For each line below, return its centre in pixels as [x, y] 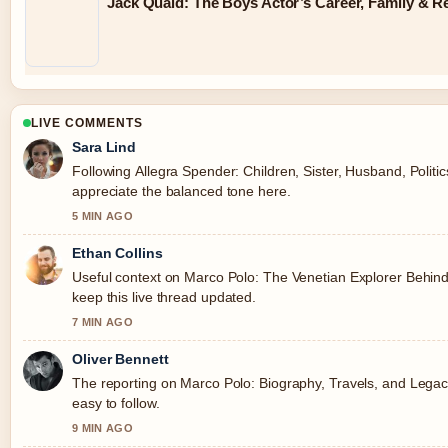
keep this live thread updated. [164, 296]
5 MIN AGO [102, 215]
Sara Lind [104, 146]
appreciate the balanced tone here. [181, 190]
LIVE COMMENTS [87, 122]
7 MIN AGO [102, 321]
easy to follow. [116, 402]
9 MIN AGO [102, 427]
